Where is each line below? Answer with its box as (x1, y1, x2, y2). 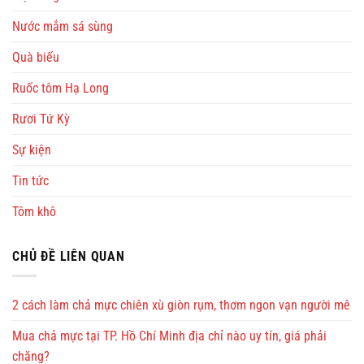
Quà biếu (12, 49, 59, 65)
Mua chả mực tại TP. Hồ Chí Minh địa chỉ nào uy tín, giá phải (12, 328, 327, 344)
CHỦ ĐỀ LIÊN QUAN (12, 248, 125, 264)
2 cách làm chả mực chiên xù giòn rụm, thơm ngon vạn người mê (12, 297, 350, 314)
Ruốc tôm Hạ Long (12, 80, 109, 96)
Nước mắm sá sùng (12, 18, 113, 34)
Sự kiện (12, 141, 51, 158)
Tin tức (12, 172, 49, 188)
